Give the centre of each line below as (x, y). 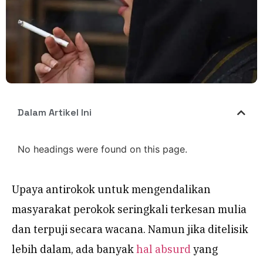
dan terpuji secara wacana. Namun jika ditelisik (130, 230)
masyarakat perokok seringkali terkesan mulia (129, 210)
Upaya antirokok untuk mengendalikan (111, 190)
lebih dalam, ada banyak (74, 249)
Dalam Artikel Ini (55, 113)
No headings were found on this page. (102, 149)
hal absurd (163, 249)
